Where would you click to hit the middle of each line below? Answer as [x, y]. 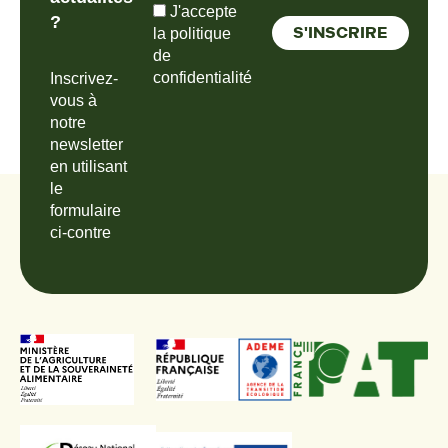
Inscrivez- [84, 78]
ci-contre [80, 232]
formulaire [85, 210]
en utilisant [88, 166]
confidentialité [202, 77]
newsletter [86, 144]
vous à [73, 100]
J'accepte [201, 11]
